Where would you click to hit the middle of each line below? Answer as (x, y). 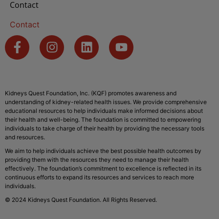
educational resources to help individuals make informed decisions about (104, 110)
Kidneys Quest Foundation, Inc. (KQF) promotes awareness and (91, 93)
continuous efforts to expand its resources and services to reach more (99, 177)
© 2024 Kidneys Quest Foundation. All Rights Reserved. (81, 199)
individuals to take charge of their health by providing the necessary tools (105, 128)
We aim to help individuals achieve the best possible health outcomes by (103, 151)
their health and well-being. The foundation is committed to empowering (103, 119)
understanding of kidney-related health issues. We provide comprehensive (106, 102)
